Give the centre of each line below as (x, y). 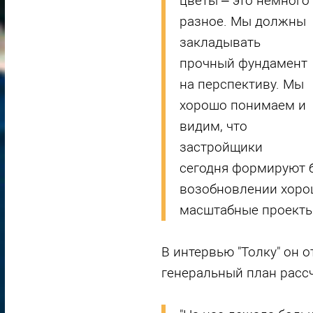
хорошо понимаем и (242, 105)
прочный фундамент (243, 64)
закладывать (220, 43)
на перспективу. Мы (241, 85)
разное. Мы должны (242, 22)
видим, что (213, 126)
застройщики (221, 147)
